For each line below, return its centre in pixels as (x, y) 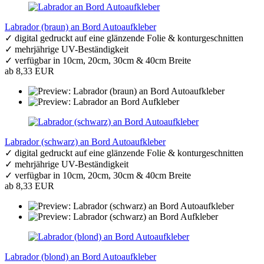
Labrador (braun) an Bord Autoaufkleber (80, 27)
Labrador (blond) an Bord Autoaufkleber (80, 256)
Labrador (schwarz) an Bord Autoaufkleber (85, 141)
